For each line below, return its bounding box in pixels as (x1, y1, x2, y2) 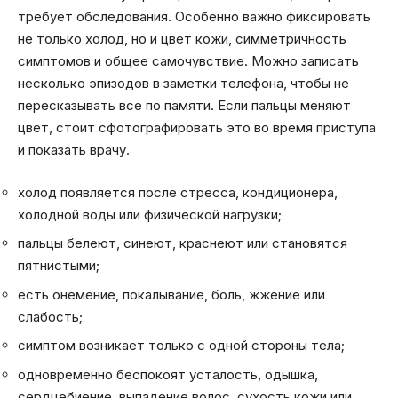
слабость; (18, 307, 83, 325)
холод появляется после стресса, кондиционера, (18, 183, 338, 201)
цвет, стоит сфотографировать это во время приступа (18, 119, 376, 137)
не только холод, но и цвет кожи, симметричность (18, 30, 346, 48)
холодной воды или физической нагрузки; (18, 205, 282, 223)
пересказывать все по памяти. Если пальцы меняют (18, 97, 351, 115)
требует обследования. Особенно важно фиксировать (18, 8, 370, 26)
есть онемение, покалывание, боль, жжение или (18, 285, 325, 303)
